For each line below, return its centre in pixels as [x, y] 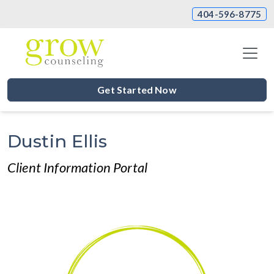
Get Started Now [137, 90]
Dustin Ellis [57, 141]
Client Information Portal [77, 167]
